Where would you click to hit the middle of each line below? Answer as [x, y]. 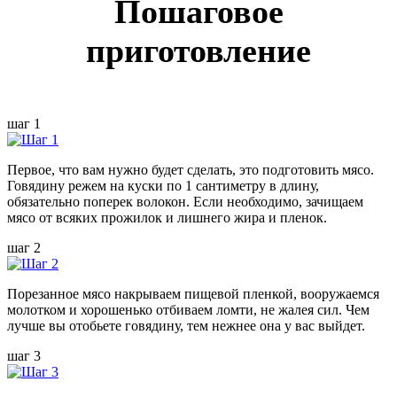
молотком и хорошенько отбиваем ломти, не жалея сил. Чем [188, 309]
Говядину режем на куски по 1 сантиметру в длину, [163, 185]
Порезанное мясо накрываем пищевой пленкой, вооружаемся [193, 293]
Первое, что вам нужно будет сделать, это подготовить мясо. [191, 169]
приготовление [198, 50]
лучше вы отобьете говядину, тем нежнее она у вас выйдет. [186, 325]
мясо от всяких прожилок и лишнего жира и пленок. [167, 217]
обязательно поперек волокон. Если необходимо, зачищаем [185, 201]
